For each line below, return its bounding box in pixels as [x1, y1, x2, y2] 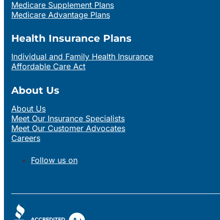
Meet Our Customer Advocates [11, 123, 125, 133]
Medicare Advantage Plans [11, 9, 110, 20]
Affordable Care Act [11, 61, 85, 72]
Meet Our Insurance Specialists [11, 113, 125, 123]
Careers [11, 133, 40, 143]
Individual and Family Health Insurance [11, 52, 153, 62]
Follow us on [31, 155, 78, 165]
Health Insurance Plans [11, 32, 132, 45]
